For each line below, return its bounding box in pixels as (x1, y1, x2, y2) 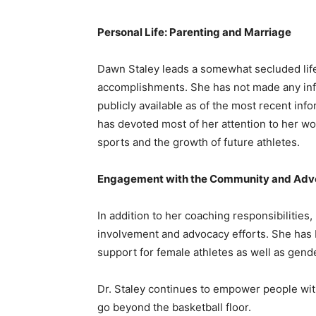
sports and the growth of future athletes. (97, 135, 300, 149)
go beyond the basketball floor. (97, 300, 251, 314)
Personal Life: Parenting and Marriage (97, 25, 291, 39)
